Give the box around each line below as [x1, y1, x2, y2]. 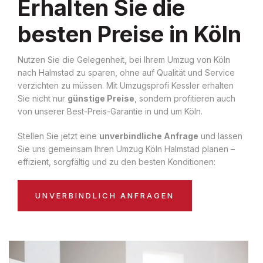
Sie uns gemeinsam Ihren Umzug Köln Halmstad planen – [18, 143, 235, 154]
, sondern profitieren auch [134, 93, 235, 103]
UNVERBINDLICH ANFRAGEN [35, 190, 174, 200]
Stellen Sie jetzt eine [18, 130, 99, 141]
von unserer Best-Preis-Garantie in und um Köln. [18, 106, 203, 116]
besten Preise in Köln [18, 20, 241, 48]
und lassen [198, 130, 242, 141]
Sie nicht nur [18, 93, 68, 103]
